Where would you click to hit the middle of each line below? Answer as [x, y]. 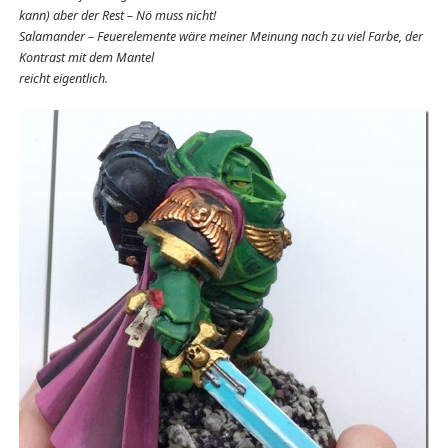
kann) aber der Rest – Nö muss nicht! [117, 15]
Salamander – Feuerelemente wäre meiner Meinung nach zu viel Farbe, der [220, 36]
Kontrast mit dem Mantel [86, 57]
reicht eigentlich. [63, 78]
